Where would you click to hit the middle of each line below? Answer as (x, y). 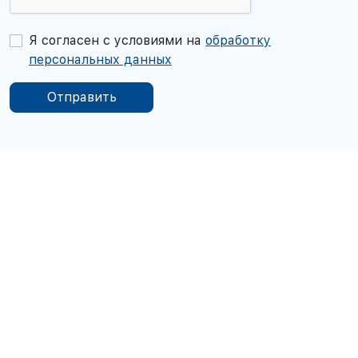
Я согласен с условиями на (117, 41)
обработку (238, 41)
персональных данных (100, 60)
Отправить (82, 97)
